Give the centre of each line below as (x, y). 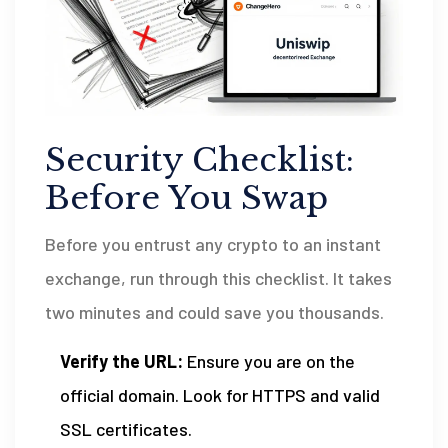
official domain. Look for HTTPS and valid (220, 394)
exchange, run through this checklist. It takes (218, 277)
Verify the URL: (121, 360)
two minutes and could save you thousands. (214, 311)
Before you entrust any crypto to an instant (213, 243)
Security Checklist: (199, 159)
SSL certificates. (126, 428)
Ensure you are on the (269, 360)
